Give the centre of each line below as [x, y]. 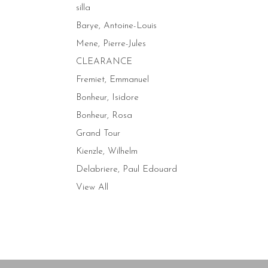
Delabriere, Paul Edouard [127, 169]
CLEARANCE [104, 62]
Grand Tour [98, 133]
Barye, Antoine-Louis [116, 26]
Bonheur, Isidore [107, 98]
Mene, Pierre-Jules [111, 44]
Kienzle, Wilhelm [107, 151]
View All [92, 187]
